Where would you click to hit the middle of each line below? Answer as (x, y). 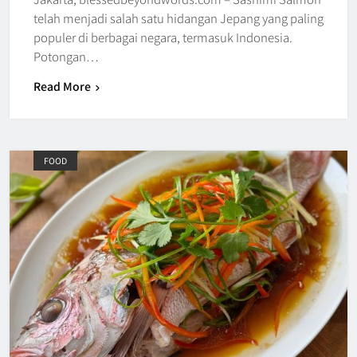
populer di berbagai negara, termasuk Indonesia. (163, 37)
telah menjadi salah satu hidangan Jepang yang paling (178, 18)
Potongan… (66, 56)
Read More (62, 86)
